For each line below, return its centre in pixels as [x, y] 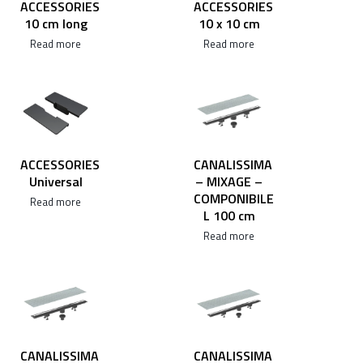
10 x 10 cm [229, 24]
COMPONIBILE [234, 198]
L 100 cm [229, 215]
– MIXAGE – [229, 181]
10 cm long [56, 24]
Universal [56, 181]
